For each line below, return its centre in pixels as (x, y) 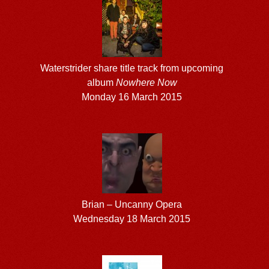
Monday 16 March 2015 (132, 97)
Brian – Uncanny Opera (132, 204)
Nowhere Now (146, 82)
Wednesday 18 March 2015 (132, 219)
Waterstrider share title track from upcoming (132, 68)
